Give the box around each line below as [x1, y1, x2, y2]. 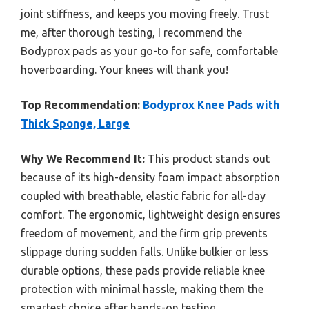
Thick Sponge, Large [21, 117, 130, 130]
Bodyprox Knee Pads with [143, 99, 279, 112]
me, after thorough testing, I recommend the [21, 26, 242, 39]
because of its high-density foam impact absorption [21, 171, 280, 184]
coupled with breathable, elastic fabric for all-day [21, 190, 266, 203]
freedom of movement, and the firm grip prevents [21, 227, 268, 240]
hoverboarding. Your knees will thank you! [21, 63, 228, 77]
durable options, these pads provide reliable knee [21, 264, 265, 277]
